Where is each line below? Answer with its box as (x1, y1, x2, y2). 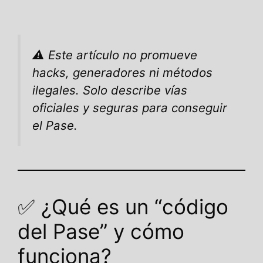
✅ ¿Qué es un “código (18, 194, 228, 219)
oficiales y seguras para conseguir (32, 100, 227, 115)
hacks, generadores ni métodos (32, 65, 213, 80)
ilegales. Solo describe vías (32, 82, 187, 97)
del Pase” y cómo (18, 218, 184, 244)
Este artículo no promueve (48, 47, 197, 62)
